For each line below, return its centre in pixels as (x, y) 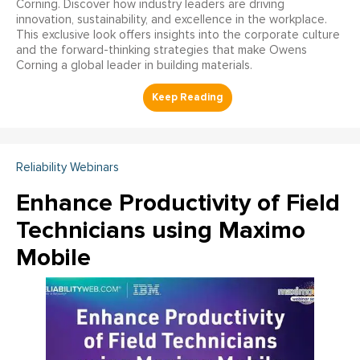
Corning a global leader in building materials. (134, 66)
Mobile (53, 258)
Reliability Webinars (67, 168)
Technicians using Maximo (161, 231)
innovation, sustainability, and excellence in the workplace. (172, 20)
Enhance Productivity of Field (178, 203)
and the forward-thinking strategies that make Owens (162, 51)
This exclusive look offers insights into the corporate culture (178, 35)
